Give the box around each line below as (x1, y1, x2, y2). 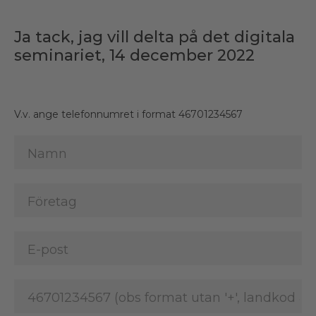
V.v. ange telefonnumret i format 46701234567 (14, 107, 243, 121)
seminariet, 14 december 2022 (14, 45, 255, 65)
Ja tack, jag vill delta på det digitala (14, 27, 295, 47)
